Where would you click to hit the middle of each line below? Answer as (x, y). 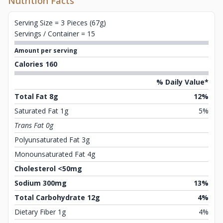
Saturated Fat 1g (41, 111)
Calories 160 (36, 64)
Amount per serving (46, 51)
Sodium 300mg (41, 183)
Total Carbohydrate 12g (57, 198)
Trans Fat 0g (34, 125)
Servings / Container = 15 (55, 34)
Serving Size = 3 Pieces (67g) (60, 23)
